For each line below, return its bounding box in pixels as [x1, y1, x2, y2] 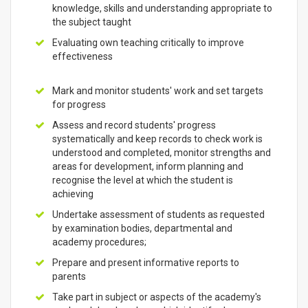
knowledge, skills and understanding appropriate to [52, 3, 272, 14]
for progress [52, 99, 106, 110]
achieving [52, 188, 93, 199]
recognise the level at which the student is [52, 175, 233, 186]
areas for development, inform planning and [52, 161, 243, 172]
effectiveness [52, 51, 113, 62]
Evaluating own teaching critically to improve [52, 37, 244, 48]
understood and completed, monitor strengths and [52, 147, 271, 158]
